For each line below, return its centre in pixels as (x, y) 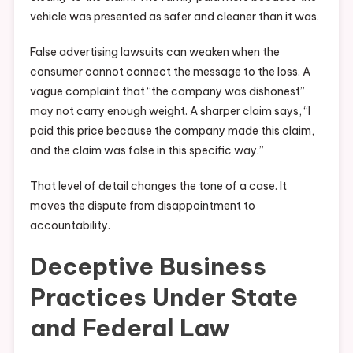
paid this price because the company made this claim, (172, 131)
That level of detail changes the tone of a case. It (158, 186)
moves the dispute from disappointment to (142, 206)
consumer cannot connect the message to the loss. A (170, 72)
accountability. (70, 226)
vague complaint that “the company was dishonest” (167, 92)
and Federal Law (130, 328)
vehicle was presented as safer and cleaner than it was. (174, 17)
